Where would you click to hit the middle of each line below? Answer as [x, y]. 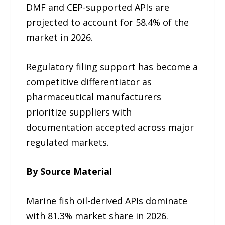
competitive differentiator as [89, 82]
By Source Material [69, 172]
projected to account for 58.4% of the [108, 22]
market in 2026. [60, 37]
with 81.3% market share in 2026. [97, 216]
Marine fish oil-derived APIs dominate [107, 201]
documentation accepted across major [110, 127]
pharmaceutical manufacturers [94, 97]
